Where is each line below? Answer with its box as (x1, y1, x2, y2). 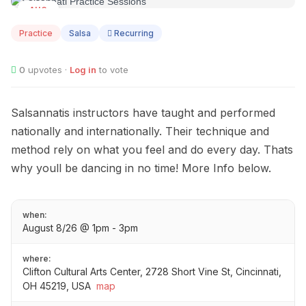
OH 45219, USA (23, 280, 91, 292)
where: (23, 253, 51, 264)
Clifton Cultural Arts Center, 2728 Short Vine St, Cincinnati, (23, 266, 281, 278)
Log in (70, 64, 96, 76)
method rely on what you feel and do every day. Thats (11, 143, 293, 157)
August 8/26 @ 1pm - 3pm (23, 222, 138, 234)
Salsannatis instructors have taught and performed (11, 106, 275, 120)
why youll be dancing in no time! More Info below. (11, 161, 271, 176)
